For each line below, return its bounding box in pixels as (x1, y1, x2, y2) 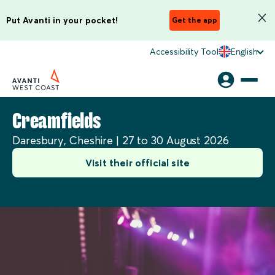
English (230, 46, 258, 57)
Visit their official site (85, 157, 190, 169)
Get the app (172, 15, 217, 25)
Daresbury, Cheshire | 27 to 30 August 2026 (12, 133, 229, 147)
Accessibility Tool (150, 46, 219, 57)
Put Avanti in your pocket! (6, 14, 118, 26)
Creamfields (12, 113, 101, 131)
